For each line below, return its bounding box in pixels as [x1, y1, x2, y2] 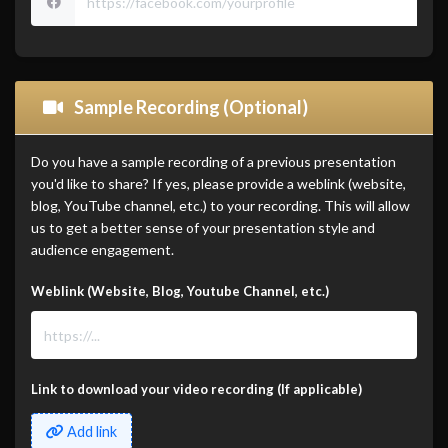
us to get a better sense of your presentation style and [31, 219, 375, 237]
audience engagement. [31, 241, 174, 259]
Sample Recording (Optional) [71, 96, 308, 119]
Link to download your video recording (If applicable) [31, 381, 362, 398]
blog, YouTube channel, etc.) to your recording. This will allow [31, 197, 410, 215]
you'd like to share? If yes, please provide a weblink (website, [31, 175, 406, 193]
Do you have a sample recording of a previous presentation [31, 153, 396, 171]
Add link [67, 423, 117, 441]
